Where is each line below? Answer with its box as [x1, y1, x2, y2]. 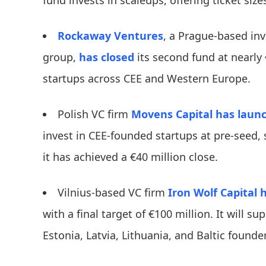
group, [43, 50, 79, 65]
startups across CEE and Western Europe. [43, 71, 251, 86]
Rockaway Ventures [58, 28, 163, 43]
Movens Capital [131, 107, 213, 122]
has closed [79, 50, 134, 65]
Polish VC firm [58, 107, 131, 122]
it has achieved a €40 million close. [43, 150, 218, 164]
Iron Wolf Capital [168, 185, 257, 200]
